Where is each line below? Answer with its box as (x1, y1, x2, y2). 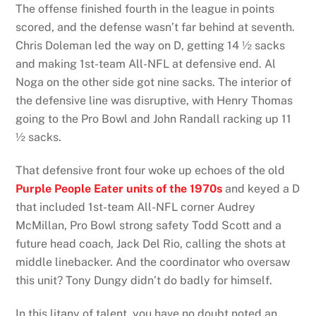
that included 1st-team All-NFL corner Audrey (16, 200, 256, 214)
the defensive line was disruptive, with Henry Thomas (16, 94, 293, 108)
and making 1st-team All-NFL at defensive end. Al (16, 57, 276, 71)
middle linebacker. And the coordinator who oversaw (16, 255, 291, 269)
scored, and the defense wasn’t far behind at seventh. (16, 20, 296, 35)
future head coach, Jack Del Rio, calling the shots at (16, 236, 286, 250)
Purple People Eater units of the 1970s (16, 181, 223, 195)
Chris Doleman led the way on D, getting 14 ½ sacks (16, 39, 286, 53)
